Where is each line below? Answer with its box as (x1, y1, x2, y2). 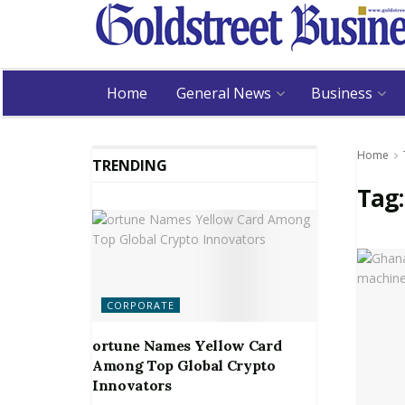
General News (176, 83, 271, 103)
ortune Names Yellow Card (92, 335, 282, 354)
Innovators (92, 375, 172, 394)
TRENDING (92, 155, 167, 175)
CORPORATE (107, 297, 174, 312)
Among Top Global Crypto (92, 355, 276, 374)
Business (311, 83, 372, 103)
